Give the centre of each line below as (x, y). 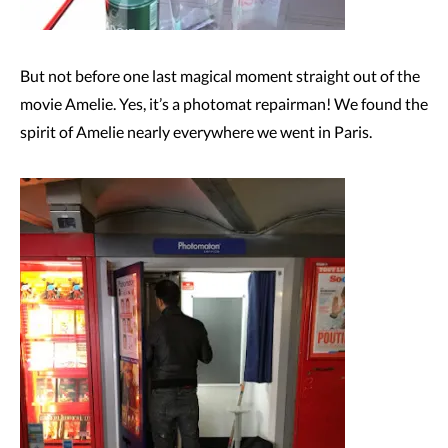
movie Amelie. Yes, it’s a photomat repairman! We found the (224, 103)
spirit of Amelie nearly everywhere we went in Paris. (196, 131)
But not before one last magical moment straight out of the (220, 75)
